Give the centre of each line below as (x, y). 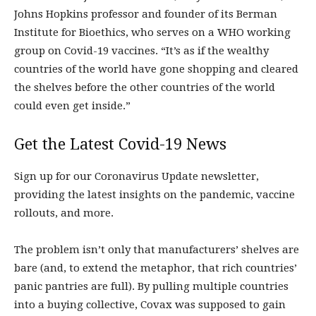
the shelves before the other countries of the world (145, 87)
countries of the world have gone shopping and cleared (156, 69)
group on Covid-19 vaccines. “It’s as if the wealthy (141, 51)
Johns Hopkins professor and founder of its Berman (146, 14)
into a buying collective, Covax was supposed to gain (150, 305)
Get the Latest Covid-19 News (120, 144)
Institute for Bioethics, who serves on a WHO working (152, 32)
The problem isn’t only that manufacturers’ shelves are (157, 250)
